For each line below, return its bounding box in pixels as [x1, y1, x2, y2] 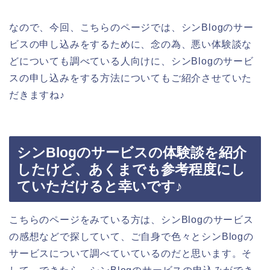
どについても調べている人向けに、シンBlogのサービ [9, 55, 254, 66]
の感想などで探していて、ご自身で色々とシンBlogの [9, 231, 254, 242]
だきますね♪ [9, 89, 65, 100]
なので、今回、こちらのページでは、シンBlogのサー [9, 22, 254, 33]
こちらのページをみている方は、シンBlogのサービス [9, 215, 254, 225]
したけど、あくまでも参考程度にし [17, 162, 245, 178]
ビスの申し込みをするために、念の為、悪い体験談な [9, 39, 253, 49]
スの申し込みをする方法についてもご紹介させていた [9, 72, 253, 83]
